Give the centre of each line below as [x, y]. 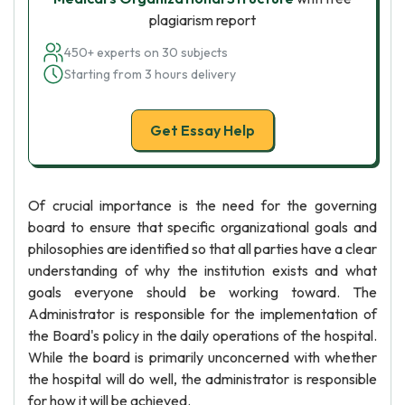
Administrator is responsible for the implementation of [202, 314]
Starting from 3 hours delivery [150, 74]
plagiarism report [202, 20]
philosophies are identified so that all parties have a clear [202, 249]
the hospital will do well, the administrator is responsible [202, 379]
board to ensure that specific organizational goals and [202, 227]
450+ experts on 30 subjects [146, 52]
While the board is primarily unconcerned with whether [202, 357]
